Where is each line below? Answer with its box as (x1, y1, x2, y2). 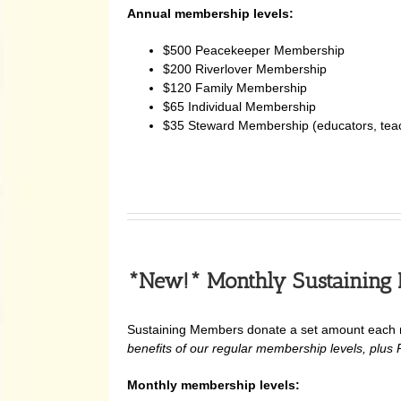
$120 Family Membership (162, 80, 307, 95)
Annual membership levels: (126, 5, 294, 21)
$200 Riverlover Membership (162, 61, 327, 76)
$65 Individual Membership (162, 98, 316, 114)
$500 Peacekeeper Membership (162, 42, 345, 57)
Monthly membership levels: (126, 378, 300, 393)
